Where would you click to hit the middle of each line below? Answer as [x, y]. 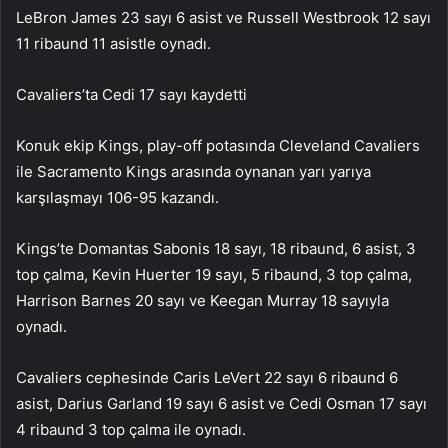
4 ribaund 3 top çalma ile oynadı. [131, 429]
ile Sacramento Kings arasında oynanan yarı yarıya [193, 171]
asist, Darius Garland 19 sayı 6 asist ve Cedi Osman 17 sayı [221, 403]
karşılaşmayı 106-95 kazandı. [117, 197]
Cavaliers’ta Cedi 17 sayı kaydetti [131, 94]
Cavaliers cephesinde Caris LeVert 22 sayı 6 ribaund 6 [207, 377]
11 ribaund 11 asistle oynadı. [113, 43]
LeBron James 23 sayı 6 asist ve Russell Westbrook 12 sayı [223, 17]
